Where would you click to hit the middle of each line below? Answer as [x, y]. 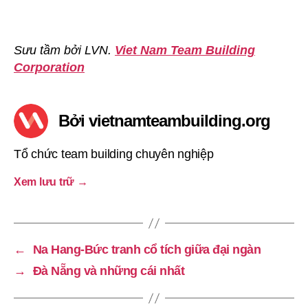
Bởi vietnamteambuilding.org [165, 121]
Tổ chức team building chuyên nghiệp [114, 154]
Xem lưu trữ [45, 182]
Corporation [49, 68]
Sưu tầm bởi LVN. [64, 51]
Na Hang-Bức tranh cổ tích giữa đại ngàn [147, 250]
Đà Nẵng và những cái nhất [109, 271]
